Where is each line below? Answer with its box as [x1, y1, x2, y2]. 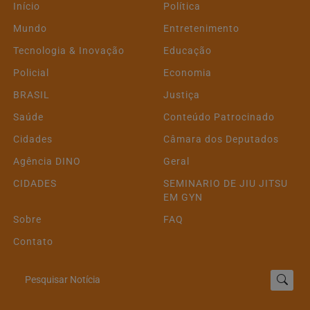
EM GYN [163, 192, 203, 203]
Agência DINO [13, 156, 81, 167]
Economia [163, 67, 212, 79]
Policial [13, 67, 49, 79]
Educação [163, 45, 212, 57]
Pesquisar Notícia [16, 280, 102, 294]
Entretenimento [163, 23, 239, 35]
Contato [13, 236, 53, 248]
